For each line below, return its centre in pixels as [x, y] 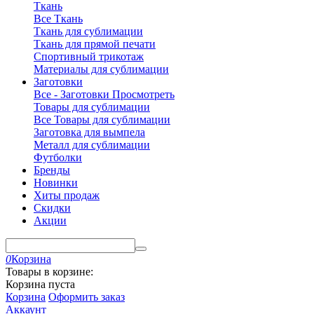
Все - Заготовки [71, 94]
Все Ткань [58, 19]
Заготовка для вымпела [89, 132]
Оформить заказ [87, 297]
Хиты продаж [67, 195]
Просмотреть [143, 94]
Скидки [52, 208]
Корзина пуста [40, 284]
